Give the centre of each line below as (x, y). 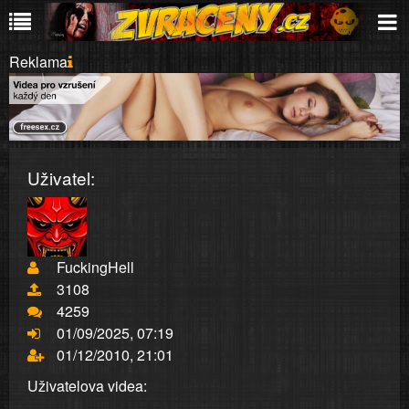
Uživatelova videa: (87, 386)
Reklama (38, 62)
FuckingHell (95, 267)
